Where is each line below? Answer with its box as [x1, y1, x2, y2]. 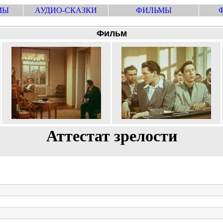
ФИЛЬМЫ [135, 6, 172, 14]
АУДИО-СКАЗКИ [34, 6, 97, 14]
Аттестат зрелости [46, 127, 177, 145]
